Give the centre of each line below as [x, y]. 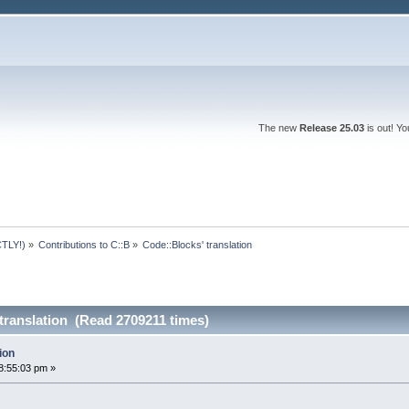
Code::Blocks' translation [198, 244]
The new [278, 128]
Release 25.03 [331, 128]
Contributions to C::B [84, 244]
